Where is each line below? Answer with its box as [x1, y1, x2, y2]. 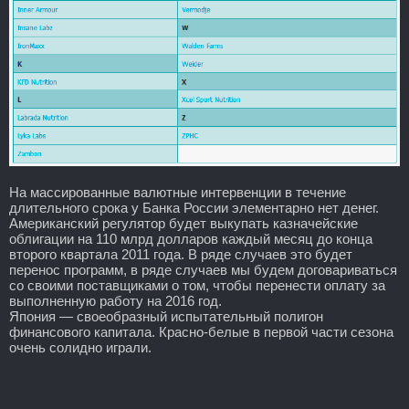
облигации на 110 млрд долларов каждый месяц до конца [9, 230, 372, 246]
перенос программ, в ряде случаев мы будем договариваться [9, 261, 397, 278]
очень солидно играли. [9, 339, 152, 355]
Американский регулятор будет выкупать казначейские [9, 215, 358, 231]
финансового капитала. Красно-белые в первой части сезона [9, 323, 393, 340]
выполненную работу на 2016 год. [9, 292, 222, 309]
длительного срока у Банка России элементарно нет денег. [9, 199, 379, 215]
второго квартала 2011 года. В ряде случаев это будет [9, 246, 352, 262]
